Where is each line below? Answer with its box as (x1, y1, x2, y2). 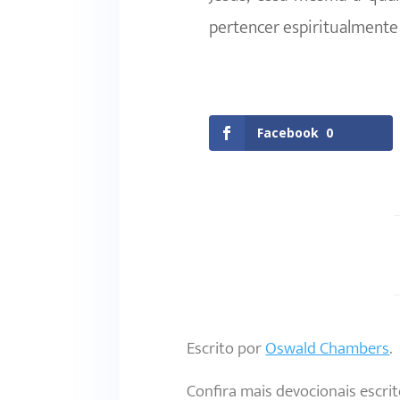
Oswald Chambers (265, 334, 390, 362)
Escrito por (187, 334, 266, 362)
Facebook (257, 123, 320, 141)
